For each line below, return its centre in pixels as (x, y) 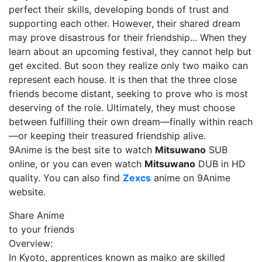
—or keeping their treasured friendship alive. (107, 136)
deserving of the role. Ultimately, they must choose (122, 108)
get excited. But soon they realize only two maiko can (128, 65)
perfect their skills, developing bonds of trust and (119, 9)
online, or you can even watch (77, 164)
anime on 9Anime (191, 178)
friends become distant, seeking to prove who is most (128, 94)
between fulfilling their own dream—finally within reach (131, 122)
